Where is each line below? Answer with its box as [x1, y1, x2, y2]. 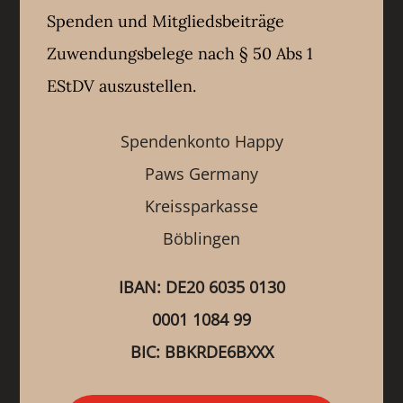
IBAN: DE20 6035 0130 [118, 276, 285, 299]
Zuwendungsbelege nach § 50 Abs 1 [47, 43, 314, 65]
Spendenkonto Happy [120, 130, 283, 153]
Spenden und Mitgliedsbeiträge [47, 11, 285, 32]
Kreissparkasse [145, 195, 258, 218]
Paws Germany [145, 163, 258, 185]
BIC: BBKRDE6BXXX [130, 341, 273, 363]
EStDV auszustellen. [47, 76, 197, 97]
